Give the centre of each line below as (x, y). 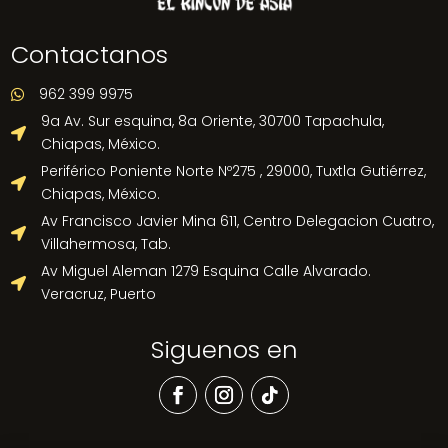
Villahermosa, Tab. (106, 244)
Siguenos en (224, 350)
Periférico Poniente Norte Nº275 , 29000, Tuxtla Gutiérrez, (234, 171)
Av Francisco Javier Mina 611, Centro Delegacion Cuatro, (238, 221)
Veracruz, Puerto (99, 294)
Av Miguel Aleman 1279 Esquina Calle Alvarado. (206, 271)
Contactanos (90, 55)
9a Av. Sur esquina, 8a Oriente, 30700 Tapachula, (213, 121)
